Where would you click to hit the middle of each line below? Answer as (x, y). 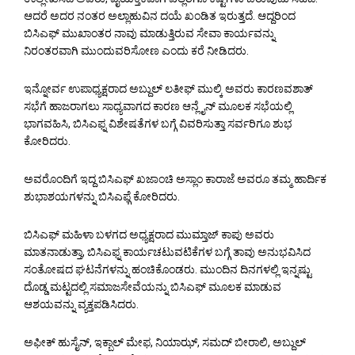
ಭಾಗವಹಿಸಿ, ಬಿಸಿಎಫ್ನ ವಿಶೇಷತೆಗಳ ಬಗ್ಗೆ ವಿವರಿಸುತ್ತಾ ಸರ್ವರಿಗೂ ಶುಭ (158, 124)
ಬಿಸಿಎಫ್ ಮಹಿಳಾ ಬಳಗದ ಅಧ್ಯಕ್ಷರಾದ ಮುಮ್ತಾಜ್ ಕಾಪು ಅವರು (149, 235)
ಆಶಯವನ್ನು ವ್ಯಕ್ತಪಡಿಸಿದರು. (81, 305)
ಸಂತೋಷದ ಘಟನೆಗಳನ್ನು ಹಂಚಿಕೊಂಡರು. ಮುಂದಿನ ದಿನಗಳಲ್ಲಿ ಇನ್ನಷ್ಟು (168, 270)
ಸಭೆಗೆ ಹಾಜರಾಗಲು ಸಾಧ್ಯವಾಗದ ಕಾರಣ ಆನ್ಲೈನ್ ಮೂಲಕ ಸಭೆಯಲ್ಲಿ (158, 107)
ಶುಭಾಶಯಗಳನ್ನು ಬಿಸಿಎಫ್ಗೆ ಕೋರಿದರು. (102, 197)
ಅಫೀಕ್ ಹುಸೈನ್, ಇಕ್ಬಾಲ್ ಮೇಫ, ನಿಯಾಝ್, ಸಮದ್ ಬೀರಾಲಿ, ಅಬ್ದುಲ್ (165, 343)
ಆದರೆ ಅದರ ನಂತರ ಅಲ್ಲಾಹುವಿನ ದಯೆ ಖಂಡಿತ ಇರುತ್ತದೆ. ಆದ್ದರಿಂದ (160, 16)
